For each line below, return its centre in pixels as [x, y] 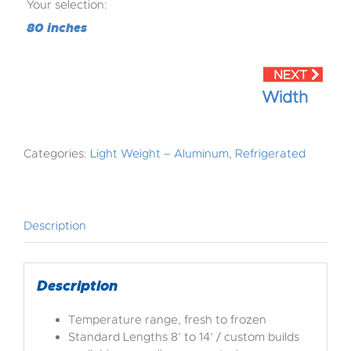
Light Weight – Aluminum [159, 154]
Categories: [57, 154]
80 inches [57, 28]
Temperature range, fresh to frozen [167, 319]
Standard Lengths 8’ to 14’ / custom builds [183, 337]
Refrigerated [270, 154]
